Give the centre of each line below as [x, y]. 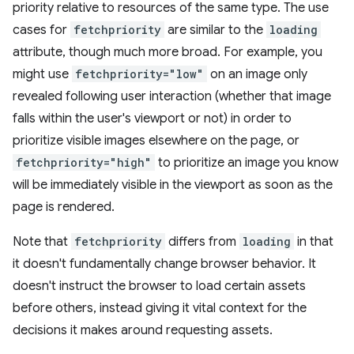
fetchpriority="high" [84, 162]
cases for [41, 30]
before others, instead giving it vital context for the [160, 308]
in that [314, 242]
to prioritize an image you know [247, 163]
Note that [42, 242]
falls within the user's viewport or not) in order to [152, 119]
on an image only [257, 74]
